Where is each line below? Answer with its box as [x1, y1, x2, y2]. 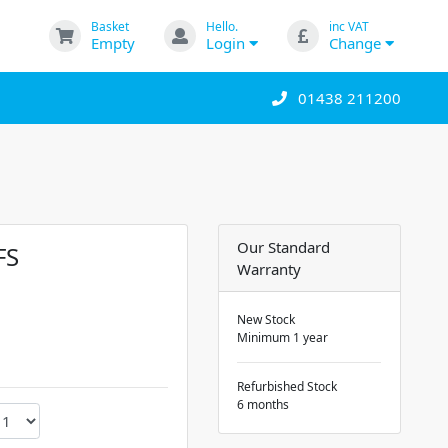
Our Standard [237, 236, 331, 257]
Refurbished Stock [237, 377, 338, 395]
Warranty [237, 258, 302, 279]
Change [328, 33, 385, 53]
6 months [237, 395, 290, 413]
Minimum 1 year [237, 328, 329, 346]
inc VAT [328, 18, 369, 35]
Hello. [205, 18, 238, 35]
